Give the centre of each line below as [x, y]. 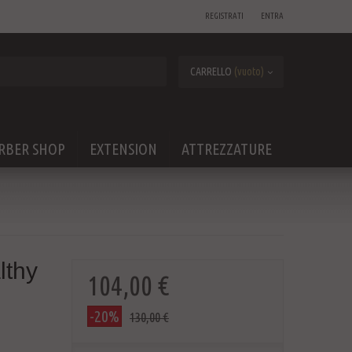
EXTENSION [123, 149]
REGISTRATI [224, 16]
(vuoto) [249, 71]
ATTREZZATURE [227, 149]
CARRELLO [211, 71]
